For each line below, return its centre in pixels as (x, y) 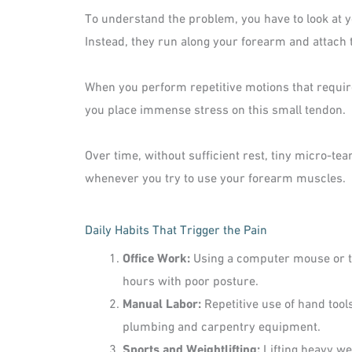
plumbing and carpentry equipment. (222, 325)
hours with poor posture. (191, 280)
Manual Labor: (162, 302)
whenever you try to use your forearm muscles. (215, 176)
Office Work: (156, 257)
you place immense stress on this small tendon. (215, 108)
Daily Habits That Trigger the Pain (176, 229)
